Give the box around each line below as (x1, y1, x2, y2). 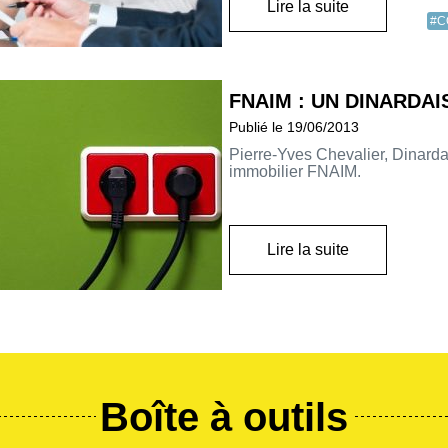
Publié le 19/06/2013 (229, 119, 359, 136)
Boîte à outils (100, 394, 348, 439)
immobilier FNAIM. (229, 163, 361, 181)
